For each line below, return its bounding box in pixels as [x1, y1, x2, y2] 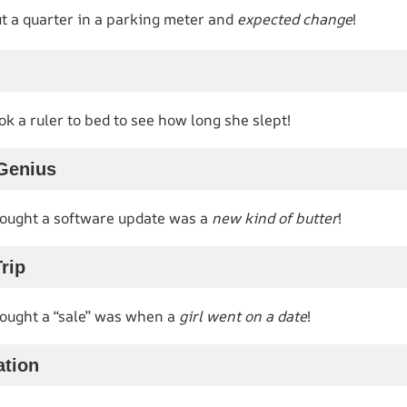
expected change [237, 8, 352, 29]
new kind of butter [212, 207, 338, 228]
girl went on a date [179, 305, 307, 326]
